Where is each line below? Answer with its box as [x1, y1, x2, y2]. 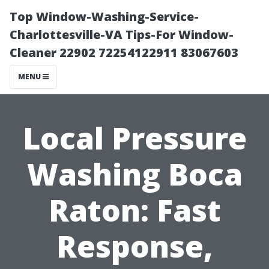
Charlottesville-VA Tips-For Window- [10, 26, 234, 43]
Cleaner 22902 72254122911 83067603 [10, 44, 238, 61]
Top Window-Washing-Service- [10, 8, 199, 25]
